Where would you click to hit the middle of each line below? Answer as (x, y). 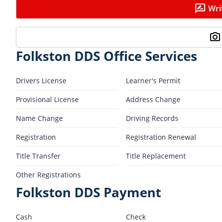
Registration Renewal (161, 137)
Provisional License (47, 99)
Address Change (153, 99)
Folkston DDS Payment (88, 192)
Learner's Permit (153, 80)
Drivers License (41, 80)
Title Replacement (156, 156)
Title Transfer (38, 156)
